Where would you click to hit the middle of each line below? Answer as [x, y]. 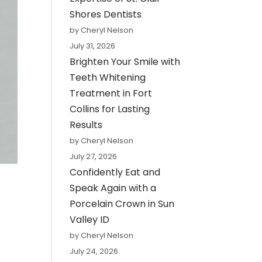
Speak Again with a [113, 188]
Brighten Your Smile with [125, 62]
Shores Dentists [106, 15]
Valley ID [90, 220]
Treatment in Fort [111, 94]
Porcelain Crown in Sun [122, 204]
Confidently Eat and [115, 173]
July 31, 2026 [93, 46]
